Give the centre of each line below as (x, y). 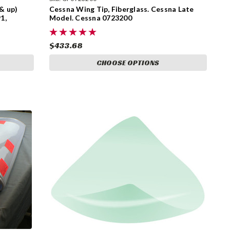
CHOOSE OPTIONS (128, 63)
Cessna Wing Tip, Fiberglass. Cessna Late (121, 9)
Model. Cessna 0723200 (90, 18)
